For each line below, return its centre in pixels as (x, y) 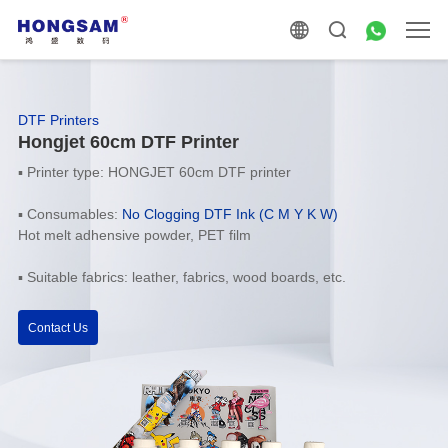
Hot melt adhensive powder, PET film (134, 235)
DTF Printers (58, 120)
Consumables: (72, 214)
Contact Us (57, 327)
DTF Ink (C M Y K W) (270, 214)
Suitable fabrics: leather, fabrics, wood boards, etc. (186, 277)
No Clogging (158, 214)
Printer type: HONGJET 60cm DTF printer (158, 172)
